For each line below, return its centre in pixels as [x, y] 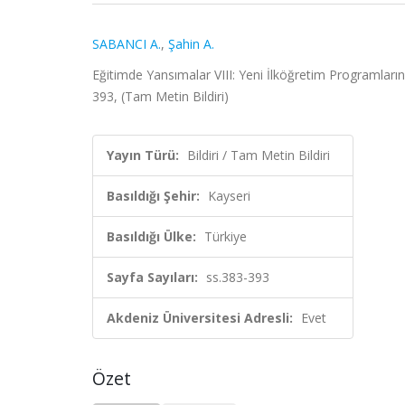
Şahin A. [191, 44]
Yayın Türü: [143, 155]
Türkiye [226, 236]
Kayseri [229, 196]
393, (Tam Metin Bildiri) [160, 96]
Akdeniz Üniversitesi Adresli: [200, 318]
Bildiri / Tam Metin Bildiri [259, 155]
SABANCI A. [127, 44]
